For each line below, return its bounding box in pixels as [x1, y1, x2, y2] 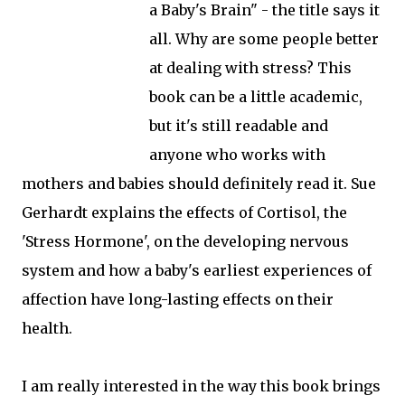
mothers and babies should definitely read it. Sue [22, 174, 376, 193]
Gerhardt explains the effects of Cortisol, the [22, 203, 347, 221]
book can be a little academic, [149, 88, 363, 106]
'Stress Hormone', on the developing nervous [22, 232, 349, 250]
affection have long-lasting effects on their [22, 290, 334, 308]
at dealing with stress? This [149, 59, 352, 77]
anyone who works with [149, 146, 325, 164]
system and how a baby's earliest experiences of [22, 261, 372, 279]
